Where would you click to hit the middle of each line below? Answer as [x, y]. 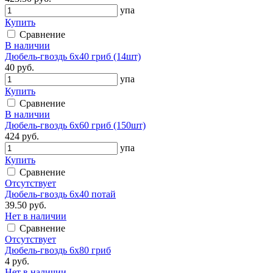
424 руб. [22, 136]
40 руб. [19, 67]
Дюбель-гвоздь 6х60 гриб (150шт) [75, 125]
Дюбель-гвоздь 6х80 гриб [58, 250]
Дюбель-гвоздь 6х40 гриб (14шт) [73, 56]
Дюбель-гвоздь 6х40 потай [60, 194]
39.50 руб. [26, 205]
